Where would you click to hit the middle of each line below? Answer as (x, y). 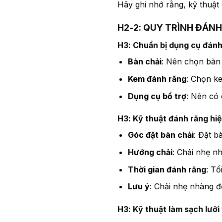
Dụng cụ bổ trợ (157, 96)
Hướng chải (150, 152)
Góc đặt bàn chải (161, 135)
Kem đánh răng (157, 79)
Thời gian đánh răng (167, 169)
